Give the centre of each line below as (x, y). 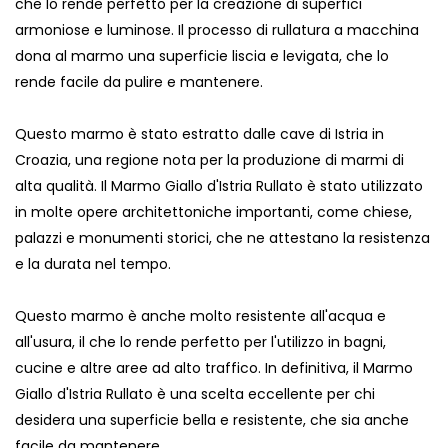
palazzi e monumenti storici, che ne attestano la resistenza (222, 238)
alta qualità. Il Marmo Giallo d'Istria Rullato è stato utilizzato (219, 186)
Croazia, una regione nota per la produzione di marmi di (209, 160)
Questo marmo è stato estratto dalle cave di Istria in (199, 134)
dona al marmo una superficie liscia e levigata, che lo (202, 56)
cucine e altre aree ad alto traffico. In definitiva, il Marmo (214, 368)
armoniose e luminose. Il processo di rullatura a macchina (217, 30)
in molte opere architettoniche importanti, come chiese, (213, 212)
